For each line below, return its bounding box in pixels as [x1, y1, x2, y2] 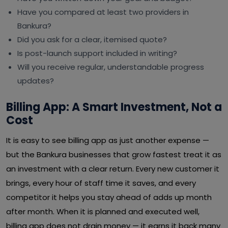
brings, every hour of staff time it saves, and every [6, 178, 196, 188]
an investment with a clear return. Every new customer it [6, 163, 219, 174]
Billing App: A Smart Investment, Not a [6, 99, 222, 115]
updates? [17, 75, 54, 86]
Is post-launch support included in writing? [17, 48, 177, 59]
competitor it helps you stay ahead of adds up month [6, 192, 212, 203]
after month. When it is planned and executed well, [6, 206, 199, 217]
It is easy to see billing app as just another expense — [6, 135, 209, 146]
